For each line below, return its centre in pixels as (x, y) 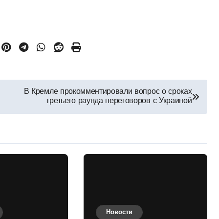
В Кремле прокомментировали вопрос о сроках (108, 92)
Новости (119, 213)
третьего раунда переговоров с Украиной (119, 101)
